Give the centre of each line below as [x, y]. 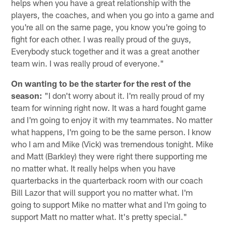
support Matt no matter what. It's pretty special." [99, 217]
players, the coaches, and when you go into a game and [113, 15]
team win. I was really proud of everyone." [88, 63]
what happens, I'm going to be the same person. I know [111, 132]
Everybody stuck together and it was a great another [105, 51]
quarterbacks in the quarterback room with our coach [107, 180]
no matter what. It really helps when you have [94, 168]
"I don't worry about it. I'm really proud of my [124, 96]
